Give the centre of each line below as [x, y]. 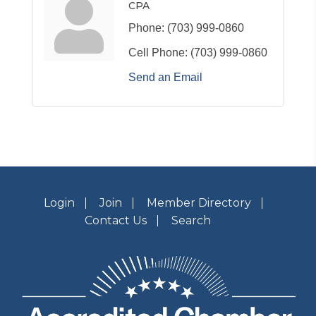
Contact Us [115, 220]
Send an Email [165, 77]
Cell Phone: [158, 52]
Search [191, 220]
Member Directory [199, 202]
